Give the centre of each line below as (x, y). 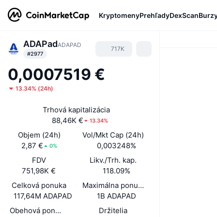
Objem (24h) (39, 135)
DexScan (184, 15)
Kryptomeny (119, 15)
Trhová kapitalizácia (76, 110)
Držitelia (113, 210)
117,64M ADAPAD (43, 196)
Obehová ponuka (39, 210)
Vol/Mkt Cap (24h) (113, 135)
